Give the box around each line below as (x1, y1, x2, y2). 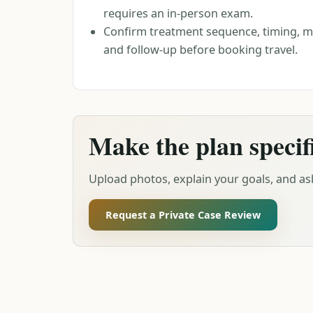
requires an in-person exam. (103, 6, 254, 22)
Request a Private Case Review (105, 208, 261, 221)
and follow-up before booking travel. (103, 42, 298, 58)
